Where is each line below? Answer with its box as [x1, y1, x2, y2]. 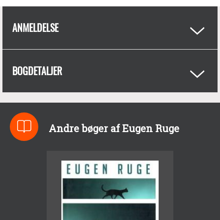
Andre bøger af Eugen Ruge [48, 122, 179, 135]
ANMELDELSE [12, 20, 58, 35]
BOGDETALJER [12, 63, 62, 78]
